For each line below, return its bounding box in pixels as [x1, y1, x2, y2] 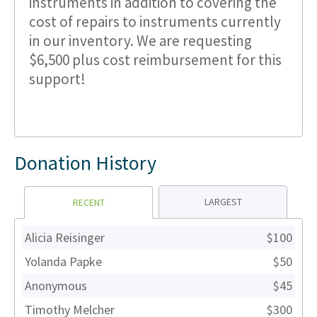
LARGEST [204, 195, 242, 208]
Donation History [14, 149, 156, 175]
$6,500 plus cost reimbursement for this [29, 50, 282, 69]
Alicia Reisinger [25, 229, 105, 246]
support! [29, 69, 88, 88]
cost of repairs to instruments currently [29, 11, 281, 31]
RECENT [72, 195, 105, 209]
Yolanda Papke [25, 253, 102, 270]
